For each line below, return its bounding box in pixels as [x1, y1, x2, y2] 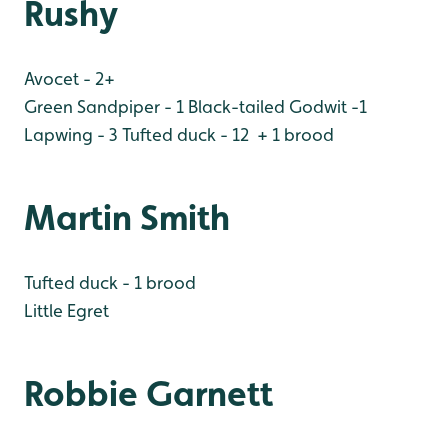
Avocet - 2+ [24, 68, 115, 89]
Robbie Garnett [24, 372, 273, 414]
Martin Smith [24, 196, 230, 238]
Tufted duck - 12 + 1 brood [118, 124, 334, 145]
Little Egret [24, 300, 109, 321]
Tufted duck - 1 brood [24, 272, 196, 293]
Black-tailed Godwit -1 [184, 96, 367, 117]
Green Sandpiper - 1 [24, 96, 184, 117]
